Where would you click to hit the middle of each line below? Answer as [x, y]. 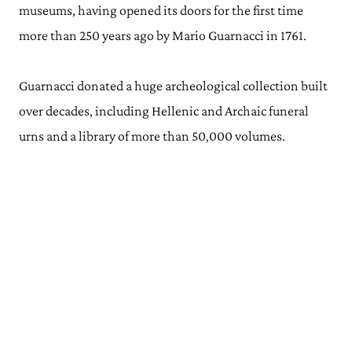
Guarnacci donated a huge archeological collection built [173, 85]
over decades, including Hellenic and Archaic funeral [164, 110]
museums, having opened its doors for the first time [161, 10]
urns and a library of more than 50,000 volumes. [152, 136]
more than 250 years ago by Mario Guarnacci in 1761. [164, 35]
